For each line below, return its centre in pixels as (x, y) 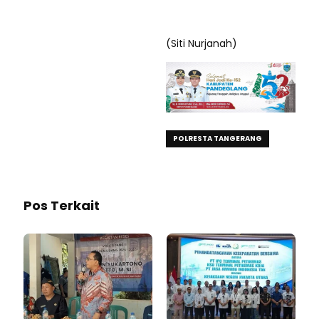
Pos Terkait (62, 205)
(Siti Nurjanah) (202, 43)
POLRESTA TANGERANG (218, 138)
